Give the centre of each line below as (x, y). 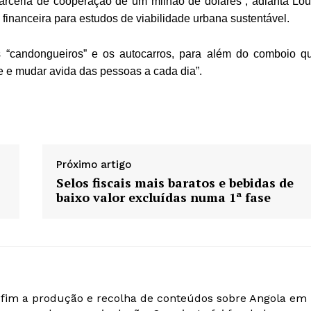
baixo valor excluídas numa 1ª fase (163, 197)
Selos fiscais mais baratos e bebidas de (175, 183)
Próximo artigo (93, 165)
